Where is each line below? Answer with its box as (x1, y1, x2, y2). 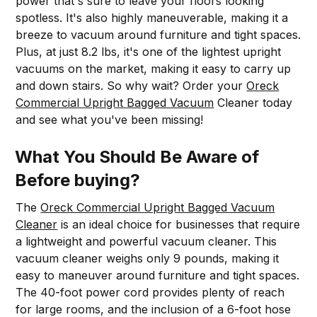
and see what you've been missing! (16, 112, 204, 127)
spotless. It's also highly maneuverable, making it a (16, 10, 289, 25)
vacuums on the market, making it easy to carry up (16, 61, 292, 76)
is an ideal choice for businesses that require (57, 217, 301, 231)
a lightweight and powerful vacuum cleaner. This (16, 234, 277, 248)
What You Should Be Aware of (15, 146, 260, 167)
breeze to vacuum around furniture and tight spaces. (16, 27, 301, 42)
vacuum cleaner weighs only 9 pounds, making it (16, 250, 279, 265)
